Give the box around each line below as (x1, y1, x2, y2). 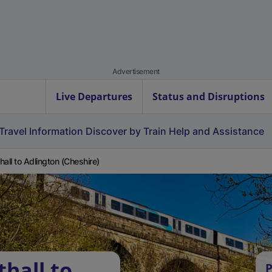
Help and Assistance (169, 125, 264, 137)
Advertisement (112, 67, 160, 76)
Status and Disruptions (152, 90, 265, 103)
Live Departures (56, 90, 132, 103)
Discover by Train (86, 125, 166, 137)
